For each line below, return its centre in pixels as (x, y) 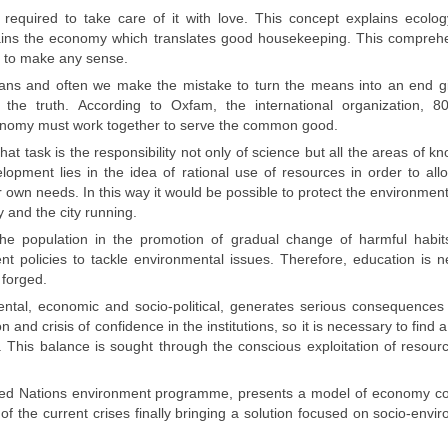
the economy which (88, 38)
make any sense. (74, 58)
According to (125, 105)
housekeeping (302, 38)
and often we (68, 85)
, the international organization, (323, 105)
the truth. (43, 105)
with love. (220, 18)
